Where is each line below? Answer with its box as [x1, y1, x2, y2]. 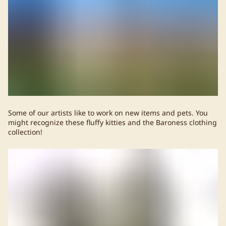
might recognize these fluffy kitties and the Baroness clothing [8, 117, 217, 127]
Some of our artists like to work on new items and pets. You [8, 107, 208, 118]
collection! [8, 127, 42, 137]
